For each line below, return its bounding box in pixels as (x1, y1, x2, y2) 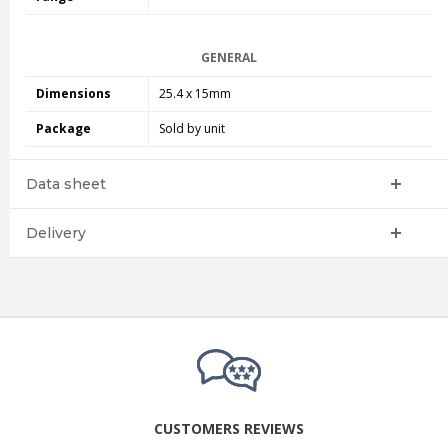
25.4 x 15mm (158, 85, 231, 103)
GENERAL (200, 49, 257, 67)
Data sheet (25, 175, 106, 194)
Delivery (25, 224, 86, 243)
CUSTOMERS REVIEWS (154, 419, 304, 439)
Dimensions (35, 85, 111, 103)
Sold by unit (158, 120, 225, 138)
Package (35, 120, 91, 138)
